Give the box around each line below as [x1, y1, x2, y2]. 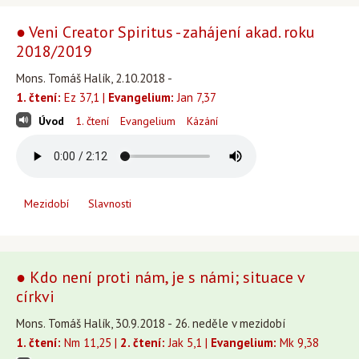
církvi [16, 286, 54, 307]
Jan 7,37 [174, 90, 216, 105]
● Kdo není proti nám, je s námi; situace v [16, 267, 305, 288]
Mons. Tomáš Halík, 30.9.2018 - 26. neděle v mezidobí [16, 316, 285, 331]
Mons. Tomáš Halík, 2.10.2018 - [16, 71, 172, 86]
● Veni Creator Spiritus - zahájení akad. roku [16, 22, 315, 42]
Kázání [187, 114, 218, 128]
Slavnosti [88, 196, 131, 211]
